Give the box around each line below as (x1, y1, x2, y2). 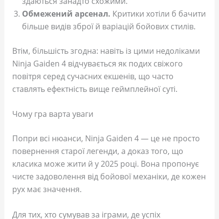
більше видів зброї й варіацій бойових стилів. (22, 21, 196, 32)
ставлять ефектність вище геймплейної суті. (12, 83, 177, 94)
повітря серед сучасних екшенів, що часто (12, 70, 174, 82)
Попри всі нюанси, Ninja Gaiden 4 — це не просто (12, 133, 200, 144)
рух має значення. (12, 184, 82, 195)
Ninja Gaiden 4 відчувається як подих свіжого (12, 58, 183, 69)
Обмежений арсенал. (22, 8, 110, 19)
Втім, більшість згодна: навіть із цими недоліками (12, 45, 200, 56)
